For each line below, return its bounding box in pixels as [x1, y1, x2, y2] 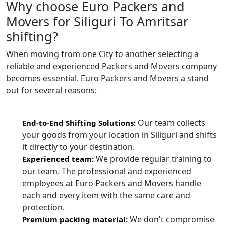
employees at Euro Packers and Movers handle [22, 178, 201, 189]
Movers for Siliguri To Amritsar [6, 13, 188, 30]
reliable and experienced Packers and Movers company [6, 61, 217, 72]
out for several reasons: [6, 85, 97, 96]
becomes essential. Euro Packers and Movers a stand [6, 73, 209, 84]
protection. [22, 202, 65, 213]
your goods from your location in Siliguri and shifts [22, 129, 217, 141]
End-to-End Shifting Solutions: [22, 118, 136, 128]
